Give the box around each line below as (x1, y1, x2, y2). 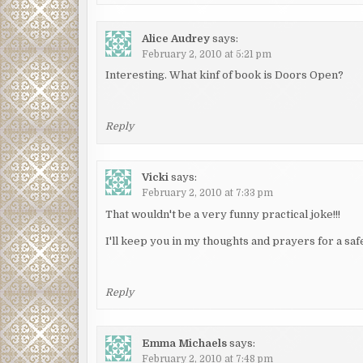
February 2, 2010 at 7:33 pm (142, 187, 274, 199)
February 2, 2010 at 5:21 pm (142, 48, 272, 60)
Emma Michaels (142, 336, 228, 349)
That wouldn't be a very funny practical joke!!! (105, 207, 341, 220)
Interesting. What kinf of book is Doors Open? (105, 69, 344, 82)
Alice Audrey (142, 32, 211, 45)
